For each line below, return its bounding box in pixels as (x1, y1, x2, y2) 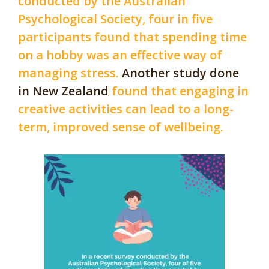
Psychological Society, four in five (18, 11, 213, 28)
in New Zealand (18, 83, 112, 100)
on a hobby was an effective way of (18, 47, 222, 64)
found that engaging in (112, 83, 249, 100)
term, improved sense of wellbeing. (18, 119, 223, 136)
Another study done (119, 65, 239, 82)
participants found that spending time (18, 29, 247, 46)
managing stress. (18, 65, 119, 82)
